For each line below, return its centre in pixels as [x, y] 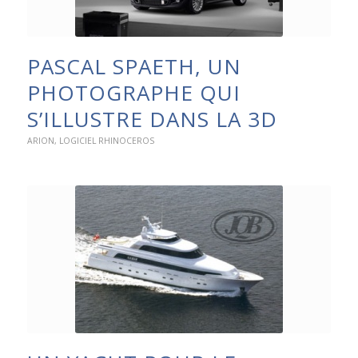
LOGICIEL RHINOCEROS [106, 141]
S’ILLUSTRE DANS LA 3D [152, 119]
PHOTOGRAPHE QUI [133, 93]
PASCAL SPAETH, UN [134, 67]
